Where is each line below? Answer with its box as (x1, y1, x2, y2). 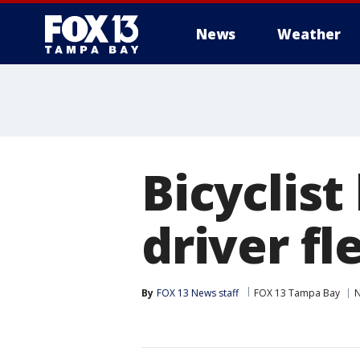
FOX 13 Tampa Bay (254, 286, 340, 300)
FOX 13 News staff (157, 286, 239, 300)
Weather (277, 25, 341, 43)
